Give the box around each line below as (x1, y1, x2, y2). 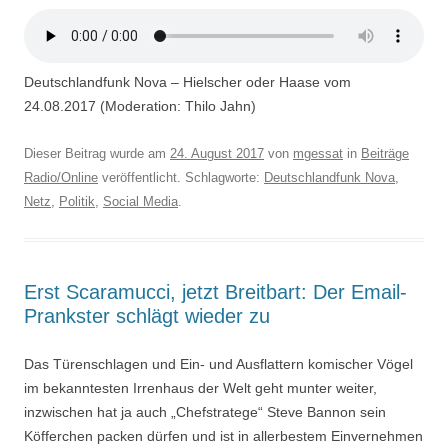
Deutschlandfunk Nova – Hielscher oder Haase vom (24, 73, 351, 90)
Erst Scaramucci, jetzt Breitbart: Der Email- (24, 280, 407, 303)
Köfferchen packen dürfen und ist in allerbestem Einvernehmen (24, 427, 423, 444)
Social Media (103, 193, 178, 209)
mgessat (293, 145, 343, 161)
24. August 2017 (170, 145, 264, 161)
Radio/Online (24, 169, 98, 185)
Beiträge (361, 145, 409, 161)
